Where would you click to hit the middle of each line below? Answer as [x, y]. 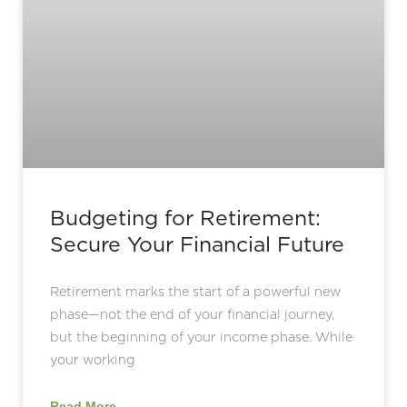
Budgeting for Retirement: [185, 218]
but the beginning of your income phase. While [201, 337]
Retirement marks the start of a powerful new [195, 291]
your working [93, 359]
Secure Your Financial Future [197, 244]
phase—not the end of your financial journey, [192, 314]
